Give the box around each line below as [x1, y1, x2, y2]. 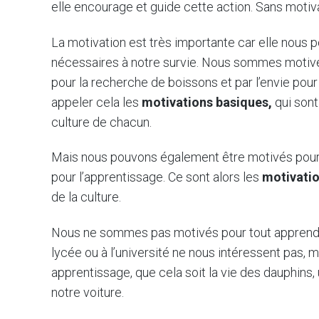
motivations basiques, [142, 94, 275, 110]
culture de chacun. [51, 114, 152, 130]
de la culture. [51, 189, 121, 205]
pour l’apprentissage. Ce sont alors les [51, 169, 262, 185]
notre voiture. [51, 284, 124, 300]
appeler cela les [51, 94, 142, 110]
